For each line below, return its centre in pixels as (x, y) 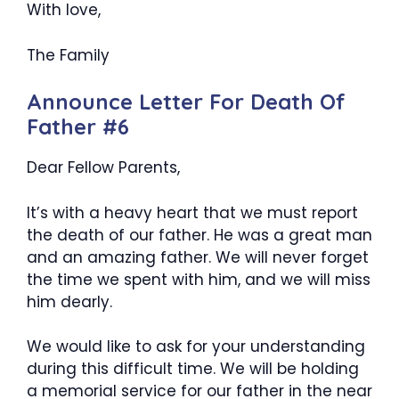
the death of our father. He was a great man (199, 235)
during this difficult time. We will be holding (193, 369)
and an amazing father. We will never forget (198, 257)
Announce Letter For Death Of (186, 102)
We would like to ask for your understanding (196, 346)
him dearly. (69, 301)
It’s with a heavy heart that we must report (192, 212)
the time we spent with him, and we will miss (199, 279)
